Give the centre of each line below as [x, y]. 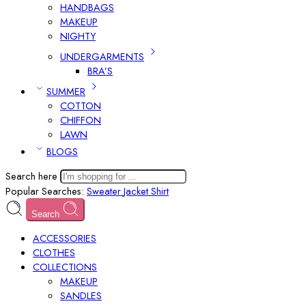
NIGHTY [78, 36]
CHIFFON [81, 120]
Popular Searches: [46, 191]
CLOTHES [54, 252]
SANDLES [81, 295]
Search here [33, 176]
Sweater [105, 191]
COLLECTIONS [65, 267]
